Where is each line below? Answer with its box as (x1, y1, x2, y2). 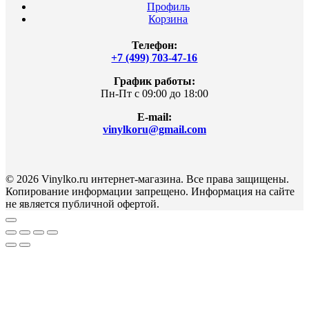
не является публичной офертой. (6, 197, 159, 210)
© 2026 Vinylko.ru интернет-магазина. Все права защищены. (6, 172, 289, 185)
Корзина (148, 12, 188, 25)
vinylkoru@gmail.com (103, 123, 206, 135)
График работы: (114, 74, 195, 87)
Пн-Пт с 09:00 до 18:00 (101, 87, 208, 99)
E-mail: (137, 110, 172, 123)
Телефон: (132, 39, 177, 51)
